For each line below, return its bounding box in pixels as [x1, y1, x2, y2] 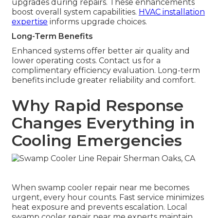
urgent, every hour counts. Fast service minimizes [12, 192, 204, 202]
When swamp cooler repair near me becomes [12, 182, 189, 192]
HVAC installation [139, 7, 205, 17]
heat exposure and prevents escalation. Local [12, 202, 187, 212]
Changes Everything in [12, 113, 195, 133]
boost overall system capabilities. [12, 7, 139, 17]
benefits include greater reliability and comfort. [12, 75, 196, 85]
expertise [12, 17, 48, 27]
